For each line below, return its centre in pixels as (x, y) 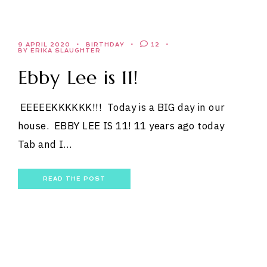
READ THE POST (74, 179)
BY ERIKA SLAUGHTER (59, 51)
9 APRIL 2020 (44, 45)
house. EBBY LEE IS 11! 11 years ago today (121, 126)
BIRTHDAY (105, 45)
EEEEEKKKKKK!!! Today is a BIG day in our (121, 108)
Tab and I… (45, 145)
